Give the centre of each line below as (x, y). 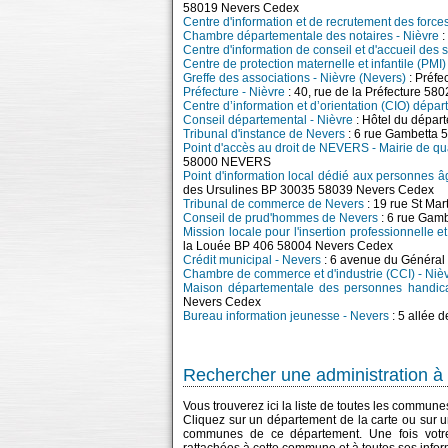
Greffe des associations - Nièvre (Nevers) (294, 78)
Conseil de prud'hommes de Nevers (280, 218)
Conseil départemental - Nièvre (268, 120)
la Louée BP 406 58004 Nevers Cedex (288, 246)
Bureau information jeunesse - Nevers (286, 316)
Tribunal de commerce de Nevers (273, 204)
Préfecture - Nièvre (234, 92)
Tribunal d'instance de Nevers (264, 134)
